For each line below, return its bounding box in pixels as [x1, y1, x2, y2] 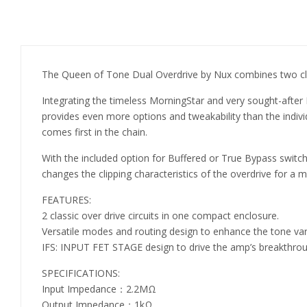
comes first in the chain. [42, 125, 147, 138]
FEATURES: [42, 193, 91, 206]
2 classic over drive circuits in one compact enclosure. [42, 209, 279, 222]
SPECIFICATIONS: [42, 267, 120, 280]
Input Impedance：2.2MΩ [42, 282, 156, 295]
